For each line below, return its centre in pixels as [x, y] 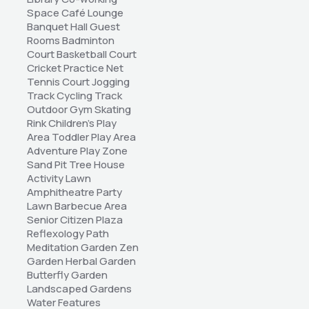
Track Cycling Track [74, 96]
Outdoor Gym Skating [79, 110]
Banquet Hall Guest [73, 27]
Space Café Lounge [75, 13]
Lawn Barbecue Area [77, 206]
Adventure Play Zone [77, 151]
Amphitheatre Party [74, 192]
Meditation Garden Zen [83, 248]
